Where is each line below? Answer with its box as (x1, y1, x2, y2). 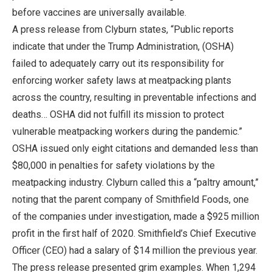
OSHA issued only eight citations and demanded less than (12, 142, 258, 154)
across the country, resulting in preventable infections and (12, 91, 256, 103)
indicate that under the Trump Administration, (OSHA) (12, 40, 234, 52)
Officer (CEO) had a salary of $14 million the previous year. (12, 244, 257, 256)
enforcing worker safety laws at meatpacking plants (12, 74, 231, 86)
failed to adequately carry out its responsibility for (12, 57, 224, 69)
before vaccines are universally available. (12, 6, 186, 18)
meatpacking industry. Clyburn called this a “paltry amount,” (12, 176, 259, 188)
